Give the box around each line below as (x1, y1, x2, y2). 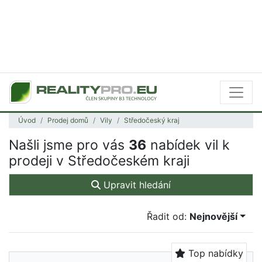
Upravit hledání (101, 179, 171, 191)
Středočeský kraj (124, 116, 180, 125)
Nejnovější (189, 211, 238, 222)
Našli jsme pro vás (9, 137, 129, 153)
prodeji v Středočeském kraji (9, 153, 189, 169)
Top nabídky (185, 247, 243, 259)
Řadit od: (147, 211, 190, 222)
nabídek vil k (146, 137, 230, 153)
